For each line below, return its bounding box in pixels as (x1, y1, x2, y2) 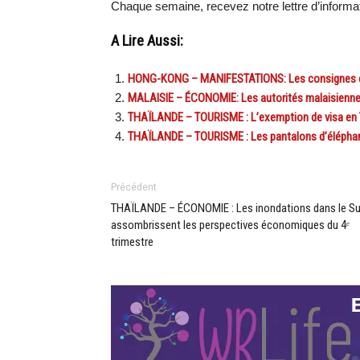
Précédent (111, 181, 157, 193)
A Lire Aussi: (111, 31, 183, 50)
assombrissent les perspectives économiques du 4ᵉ (111, 217, 350, 232)
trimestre (111, 234, 153, 249)
